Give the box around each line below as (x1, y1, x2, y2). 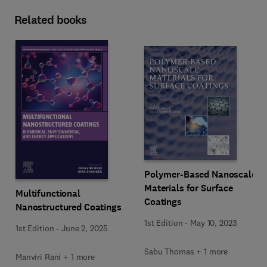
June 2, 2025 (61, 223, 108, 234)
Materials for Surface (144, 181, 234, 194)
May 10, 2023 (190, 217, 237, 228)
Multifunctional (15, 187, 80, 200)
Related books (14, 12, 87, 28)
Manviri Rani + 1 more (15, 252, 95, 262)
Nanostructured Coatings (15, 201, 122, 213)
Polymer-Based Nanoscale (144, 167, 256, 181)
